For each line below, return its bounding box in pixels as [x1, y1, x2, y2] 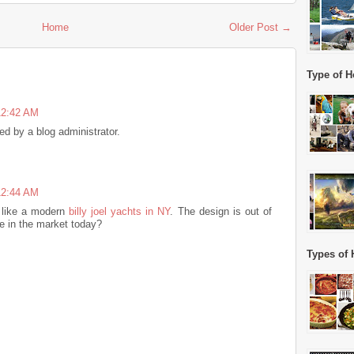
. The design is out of [170, 205, 273, 217]
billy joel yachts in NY [68, 205, 171, 217]
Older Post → [229, 21, 292, 33]
